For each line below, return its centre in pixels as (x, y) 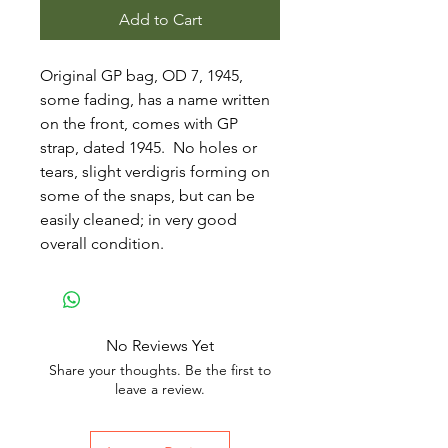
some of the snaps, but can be (147, 195)
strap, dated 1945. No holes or (148, 147)
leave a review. (160, 389)
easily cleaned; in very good (138, 219)
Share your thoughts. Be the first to (160, 370)
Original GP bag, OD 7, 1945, (141, 75)
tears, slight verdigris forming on (155, 171)
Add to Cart (160, 19)
